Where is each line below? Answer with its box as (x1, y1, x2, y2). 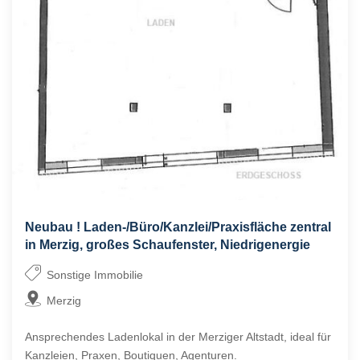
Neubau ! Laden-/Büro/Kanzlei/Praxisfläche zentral (25, 220, 331, 235)
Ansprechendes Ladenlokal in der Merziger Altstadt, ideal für (25, 330, 331, 344)
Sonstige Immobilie (47, 268, 144, 282)
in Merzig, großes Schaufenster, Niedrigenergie (25, 238, 310, 252)
